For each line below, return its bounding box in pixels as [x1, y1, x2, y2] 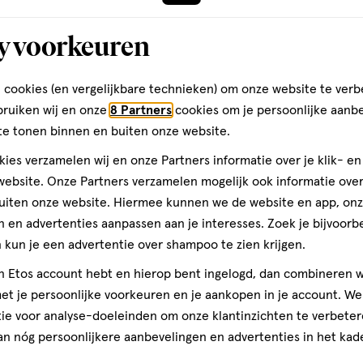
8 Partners [110, 104, 172, 117]
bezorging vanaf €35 [83, 142, 188, 153]
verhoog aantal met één [77, 75, 220, 89]
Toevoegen [33, 70, 101, 83]
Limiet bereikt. [226, 75, 313, 89]
